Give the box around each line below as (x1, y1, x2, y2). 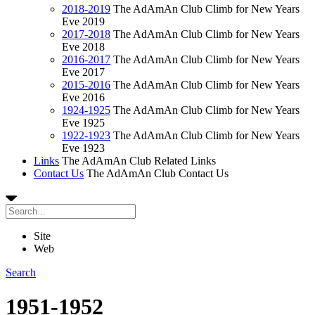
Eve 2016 (62, 91, 105, 103)
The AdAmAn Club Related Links (62, 155, 216, 167)
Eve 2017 (62, 66, 105, 78)
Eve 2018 (62, 41, 105, 53)
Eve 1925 (62, 117, 105, 129)
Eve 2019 (62, 15, 105, 27)
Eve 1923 (62, 142, 105, 154)
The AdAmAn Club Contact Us (86, 167, 229, 179)
